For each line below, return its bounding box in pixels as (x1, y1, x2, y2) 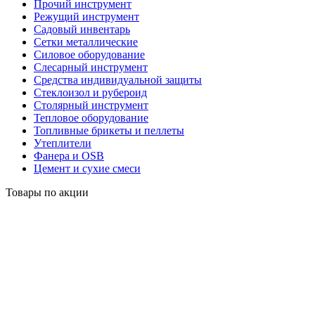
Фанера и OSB (34, 149, 104, 162)
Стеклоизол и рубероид (34, 86, 147, 98)
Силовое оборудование (34, 48, 145, 60)
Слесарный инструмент (34, 60, 148, 73)
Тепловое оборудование (34, 111, 148, 124)
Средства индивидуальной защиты (34, 73, 202, 86)
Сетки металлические (34, 35, 138, 48)
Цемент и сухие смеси (34, 162, 141, 174)
